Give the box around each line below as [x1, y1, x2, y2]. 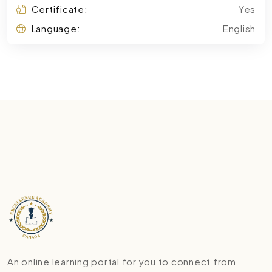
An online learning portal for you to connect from [7, 256, 236, 268]
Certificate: [31, 2, 88, 15]
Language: [31, 22, 81, 34]
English [222, 22, 256, 34]
